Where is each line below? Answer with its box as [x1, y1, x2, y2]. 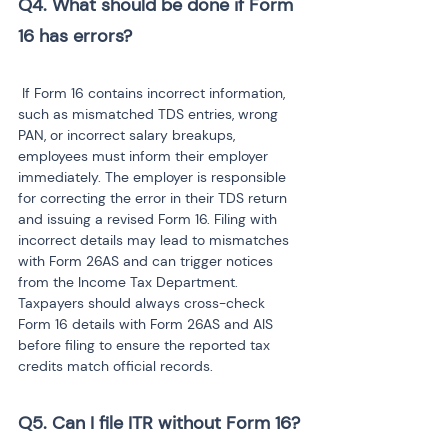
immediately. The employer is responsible [18, 168, 290, 186]
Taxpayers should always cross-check [18, 294, 269, 312]
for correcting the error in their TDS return [18, 189, 291, 207]
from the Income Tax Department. [18, 273, 242, 291]
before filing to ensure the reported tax [18, 336, 274, 354]
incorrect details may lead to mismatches [18, 231, 293, 249]
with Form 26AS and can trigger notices [18, 252, 277, 270]
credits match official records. [18, 357, 213, 375]
